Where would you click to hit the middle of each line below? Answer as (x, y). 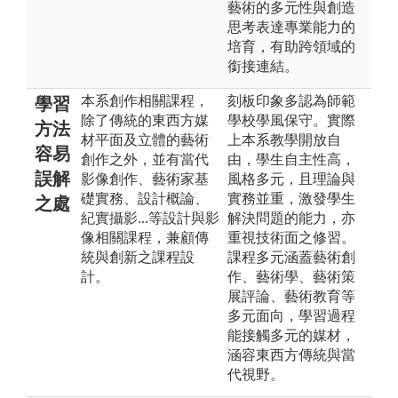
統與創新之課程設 (138, 257)
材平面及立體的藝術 (145, 139)
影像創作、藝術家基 (145, 179)
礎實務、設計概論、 (145, 198)
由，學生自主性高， (291, 159)
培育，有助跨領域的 (291, 46)
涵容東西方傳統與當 (291, 354)
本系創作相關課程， (145, 100)
